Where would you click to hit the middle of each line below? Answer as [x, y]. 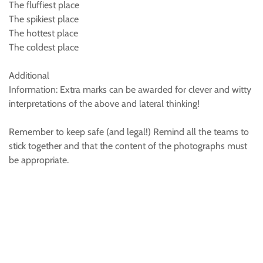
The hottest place [43, 33]
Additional [29, 75]
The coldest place [44, 47]
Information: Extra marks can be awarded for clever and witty [130, 90]
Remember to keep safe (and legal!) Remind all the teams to [129, 132]
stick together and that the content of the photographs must [128, 146]
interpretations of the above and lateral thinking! [104, 104]
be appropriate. [39, 160]
